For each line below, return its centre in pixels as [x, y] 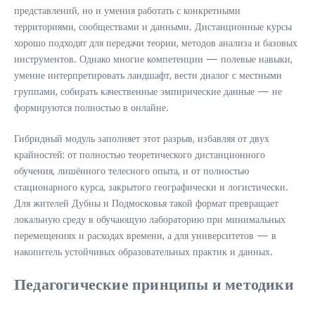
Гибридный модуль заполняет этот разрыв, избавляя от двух [142, 138]
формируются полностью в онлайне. [91, 107]
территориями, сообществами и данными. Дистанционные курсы [153, 26]
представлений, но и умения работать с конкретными [127, 10]
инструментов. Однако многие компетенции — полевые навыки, [153, 59]
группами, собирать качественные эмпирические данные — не [148, 91]
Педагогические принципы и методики [154, 283]
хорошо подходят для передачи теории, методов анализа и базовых [156, 43]
